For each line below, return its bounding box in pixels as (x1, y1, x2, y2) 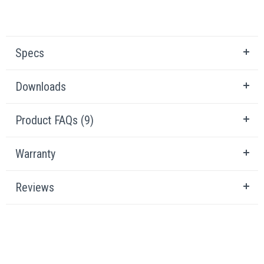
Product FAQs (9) (15, 113, 94, 127)
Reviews (15, 180, 54, 194)
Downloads (15, 80, 66, 94)
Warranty (15, 147, 55, 161)
